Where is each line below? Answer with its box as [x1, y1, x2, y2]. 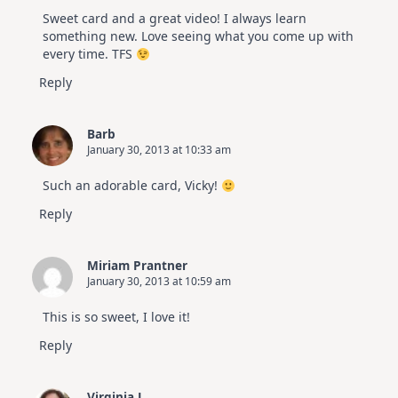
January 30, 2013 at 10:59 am [87, 274, 231, 290]
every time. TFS [43, 45, 136, 63]
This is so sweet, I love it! [43, 308, 190, 326]
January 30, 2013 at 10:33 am [87, 142, 231, 158]
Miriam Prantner [87, 257, 187, 275]
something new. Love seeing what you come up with [43, 28, 354, 45]
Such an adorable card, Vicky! [43, 177, 221, 195]
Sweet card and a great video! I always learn [43, 10, 306, 28]
